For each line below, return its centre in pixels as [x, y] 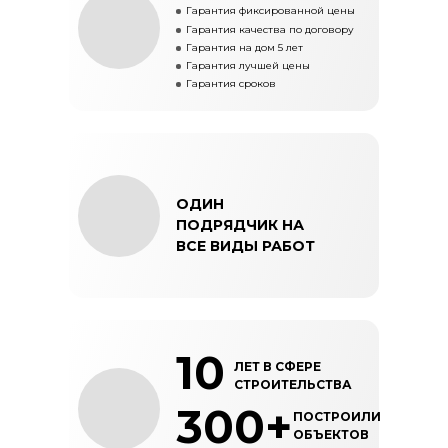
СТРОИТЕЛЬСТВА [293, 384]
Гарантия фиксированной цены [270, 10]
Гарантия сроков [231, 83]
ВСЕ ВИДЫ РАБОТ [245, 246]
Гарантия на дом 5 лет [244, 47]
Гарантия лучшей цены [248, 65]
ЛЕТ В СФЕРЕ [277, 366]
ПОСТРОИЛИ [337, 416]
